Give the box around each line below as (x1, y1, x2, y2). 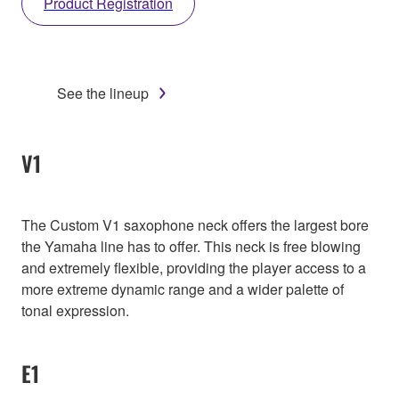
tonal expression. (21, 299, 129, 321)
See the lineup (57, 82, 149, 103)
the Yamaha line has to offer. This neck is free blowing (21, 235, 361, 256)
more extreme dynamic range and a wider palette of (21, 278, 344, 299)
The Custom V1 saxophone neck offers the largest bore (21, 214, 369, 235)
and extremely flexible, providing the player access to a (21, 256, 366, 278)
